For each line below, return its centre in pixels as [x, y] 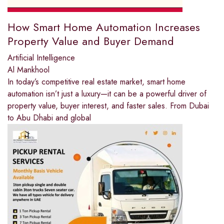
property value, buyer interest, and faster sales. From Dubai [108, 106]
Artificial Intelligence [41, 58]
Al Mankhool [28, 70]
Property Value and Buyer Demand [91, 41]
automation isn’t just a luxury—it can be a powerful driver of [107, 94]
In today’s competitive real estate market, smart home [96, 82]
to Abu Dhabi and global [49, 118]
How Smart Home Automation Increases [104, 27]
